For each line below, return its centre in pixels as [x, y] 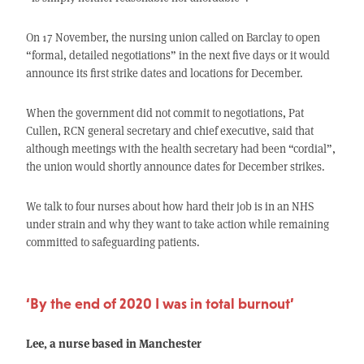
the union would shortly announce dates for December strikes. [175, 167]
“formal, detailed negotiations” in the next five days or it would [178, 55]
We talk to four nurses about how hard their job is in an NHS [169, 206]
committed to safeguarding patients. [113, 242]
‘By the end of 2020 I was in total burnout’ [160, 304]
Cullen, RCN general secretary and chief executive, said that [169, 131]
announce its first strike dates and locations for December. [164, 73]
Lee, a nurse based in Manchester [113, 343]
